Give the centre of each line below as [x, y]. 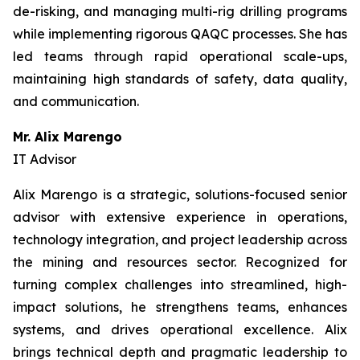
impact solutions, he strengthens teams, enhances [180, 307]
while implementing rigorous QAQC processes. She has [180, 34]
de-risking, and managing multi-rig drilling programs [180, 12]
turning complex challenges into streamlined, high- [180, 285]
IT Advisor [45, 160]
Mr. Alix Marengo [67, 137]
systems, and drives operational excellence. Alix [180, 330]
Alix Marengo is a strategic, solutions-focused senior [180, 195]
